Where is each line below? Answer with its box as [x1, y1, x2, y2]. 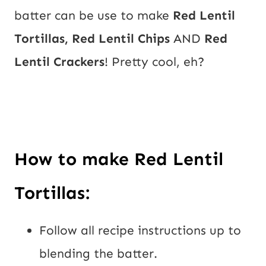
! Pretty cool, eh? [104, 53, 204, 69]
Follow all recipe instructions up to [39, 222, 241, 238]
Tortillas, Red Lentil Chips [14, 30, 170, 46]
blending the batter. [39, 245, 157, 261]
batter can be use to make [14, 7, 173, 23]
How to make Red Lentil [14, 148, 223, 170]
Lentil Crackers [14, 53, 104, 69]
